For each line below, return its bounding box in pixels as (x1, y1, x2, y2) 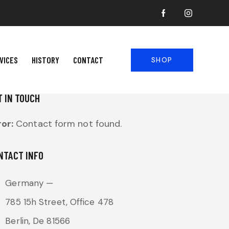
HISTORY (32, 54, 60, 65)
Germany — (5, 177, 54, 189)
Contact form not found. (13, 118, 122, 130)
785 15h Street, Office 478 (5, 196, 113, 208)
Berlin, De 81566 (5, 215, 70, 227)
